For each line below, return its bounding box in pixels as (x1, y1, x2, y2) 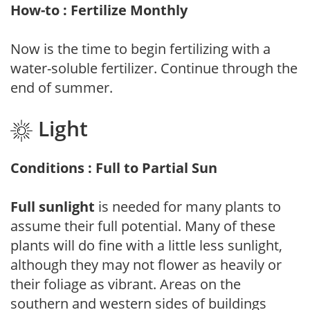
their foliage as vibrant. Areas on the (10, 274, 241, 293)
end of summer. (10, 78, 113, 98)
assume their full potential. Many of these (10, 216, 275, 235)
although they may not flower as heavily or (10, 255, 282, 274)
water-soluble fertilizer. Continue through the (10, 59, 298, 78)
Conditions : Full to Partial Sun (10, 158, 217, 177)
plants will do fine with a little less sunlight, (10, 235, 282, 255)
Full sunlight (10, 197, 95, 216)
